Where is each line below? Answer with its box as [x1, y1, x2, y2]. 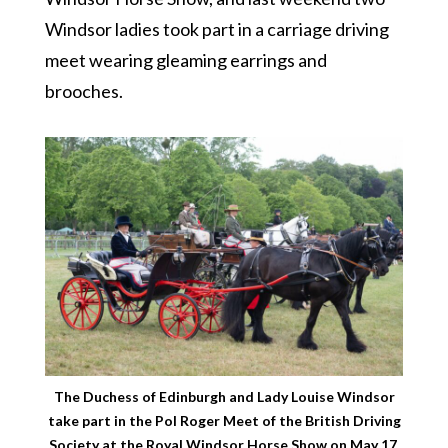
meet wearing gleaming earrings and [44, 48, 327, 71]
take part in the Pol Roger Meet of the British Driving [47, 411, 401, 429]
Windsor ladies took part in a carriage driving [44, 17, 389, 40]
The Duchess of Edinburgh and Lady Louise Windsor [53, 387, 395, 405]
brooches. [44, 79, 123, 102]
